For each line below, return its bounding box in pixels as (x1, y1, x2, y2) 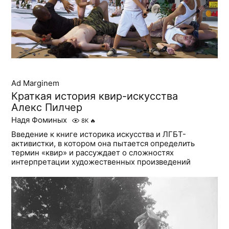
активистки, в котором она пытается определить (11, 138, 195, 148)
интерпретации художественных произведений (11, 156, 191, 167)
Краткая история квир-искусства (11, 89, 178, 102)
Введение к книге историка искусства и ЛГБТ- (11, 129, 187, 139)
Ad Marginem (11, 78, 60, 88)
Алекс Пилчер (11, 101, 83, 113)
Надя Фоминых (11, 114, 67, 125)
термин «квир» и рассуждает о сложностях (11, 147, 174, 157)
